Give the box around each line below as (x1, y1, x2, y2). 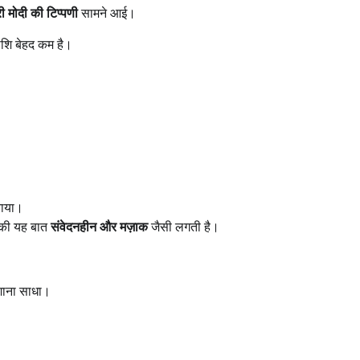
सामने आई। (78, 5, 136, 21)
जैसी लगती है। (148, 219, 219, 235)
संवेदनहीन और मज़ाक (51, 219, 148, 235)
